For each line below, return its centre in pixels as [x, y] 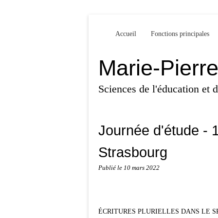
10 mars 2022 [142, 168]
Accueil [126, 34]
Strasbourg [133, 152]
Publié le [111, 168]
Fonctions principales [180, 34]
